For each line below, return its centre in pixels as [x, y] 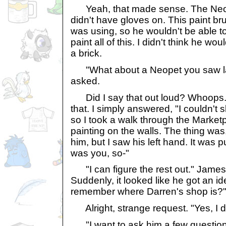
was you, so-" [100, 153]
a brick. [86, 53]
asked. [85, 81]
